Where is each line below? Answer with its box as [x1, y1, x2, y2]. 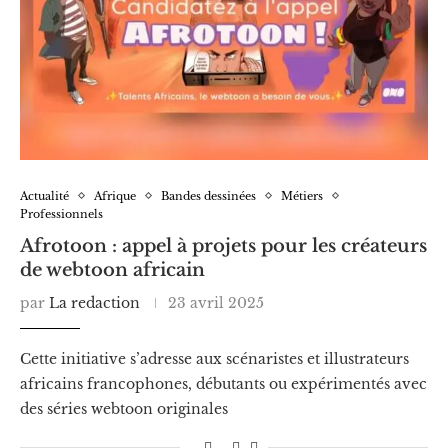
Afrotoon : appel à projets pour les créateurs [20, 234, 427, 257]
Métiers [281, 188, 323, 203]
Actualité [20, 188, 69, 203]
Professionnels [20, 206, 103, 221]
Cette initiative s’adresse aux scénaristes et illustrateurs [20, 349, 409, 368]
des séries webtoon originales [20, 399, 228, 418]
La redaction [49, 293, 140, 312]
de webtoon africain [20, 258, 205, 281]
